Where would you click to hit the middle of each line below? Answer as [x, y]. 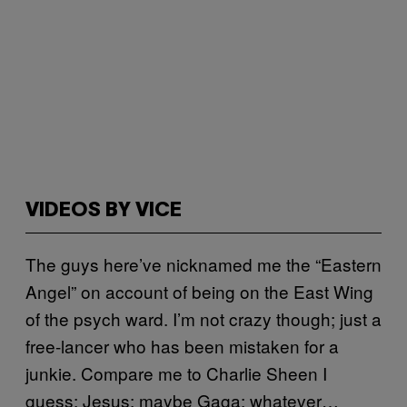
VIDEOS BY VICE [104, 211]
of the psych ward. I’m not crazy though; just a [203, 318]
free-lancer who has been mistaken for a [182, 346]
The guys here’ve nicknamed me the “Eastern [203, 264]
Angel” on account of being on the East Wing [199, 291]
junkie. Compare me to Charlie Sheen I [176, 373]
